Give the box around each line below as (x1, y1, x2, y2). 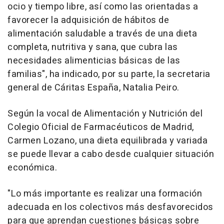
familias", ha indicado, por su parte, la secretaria (7, 67, 210, 81)
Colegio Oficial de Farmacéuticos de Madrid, (7, 120, 194, 134)
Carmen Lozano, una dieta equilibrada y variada (7, 134, 207, 148)
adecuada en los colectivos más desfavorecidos (7, 200, 213, 214)
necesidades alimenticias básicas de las (7, 54, 180, 68)
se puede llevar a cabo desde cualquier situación (7, 147, 214, 161)
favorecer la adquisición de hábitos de (7, 13, 169, 27)
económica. (7, 161, 57, 175)
